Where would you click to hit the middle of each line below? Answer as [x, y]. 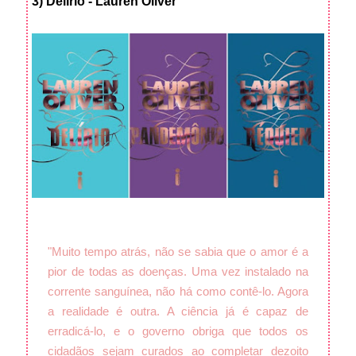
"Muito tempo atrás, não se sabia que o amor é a [178, 251]
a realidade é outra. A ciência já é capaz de [178, 311]
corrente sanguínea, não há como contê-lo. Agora [178, 291]
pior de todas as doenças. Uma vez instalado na [178, 271]
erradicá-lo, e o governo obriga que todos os [178, 331]
